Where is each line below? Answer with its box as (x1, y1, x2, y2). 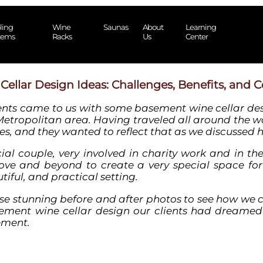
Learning (185, 22, 216, 32)
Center (185, 32, 208, 41)
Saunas (103, 22, 128, 32)
